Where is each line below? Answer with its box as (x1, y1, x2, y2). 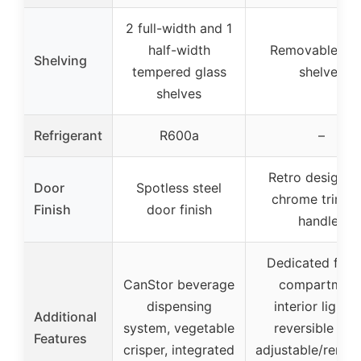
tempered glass (131, 63, 226, 80)
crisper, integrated (123, 341, 234, 358)
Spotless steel (136, 179, 222, 196)
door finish (146, 201, 212, 218)
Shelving (34, 52, 87, 68)
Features (34, 330, 87, 346)
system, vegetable (123, 319, 234, 336)
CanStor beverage (123, 276, 234, 293)
